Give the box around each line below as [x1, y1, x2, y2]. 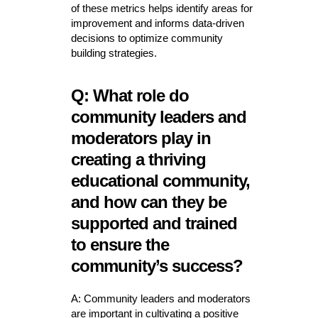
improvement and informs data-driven [70, 17, 244, 30]
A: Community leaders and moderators [70, 292, 251, 305]
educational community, [70, 171, 250, 191]
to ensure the [70, 235, 169, 255]
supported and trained [70, 214, 237, 234]
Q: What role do [70, 86, 189, 106]
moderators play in [70, 128, 211, 148]
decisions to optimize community [70, 32, 223, 45]
